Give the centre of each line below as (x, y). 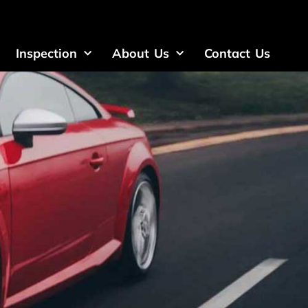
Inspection (47, 54)
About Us (141, 54)
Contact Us (237, 54)
